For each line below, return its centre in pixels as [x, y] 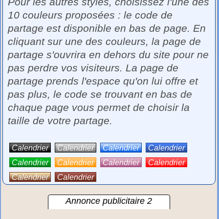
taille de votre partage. [60, 120]
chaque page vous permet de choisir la [99, 107]
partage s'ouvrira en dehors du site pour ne [109, 55]
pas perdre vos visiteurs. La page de [93, 68]
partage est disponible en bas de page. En [107, 28]
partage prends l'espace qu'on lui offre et [103, 81]
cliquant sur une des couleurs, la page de [105, 41]
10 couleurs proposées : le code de [90, 15]
